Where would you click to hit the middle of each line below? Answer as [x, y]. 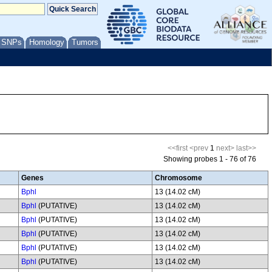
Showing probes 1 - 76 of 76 [210, 159]
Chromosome [178, 178]
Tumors [85, 42]
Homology [47, 42]
